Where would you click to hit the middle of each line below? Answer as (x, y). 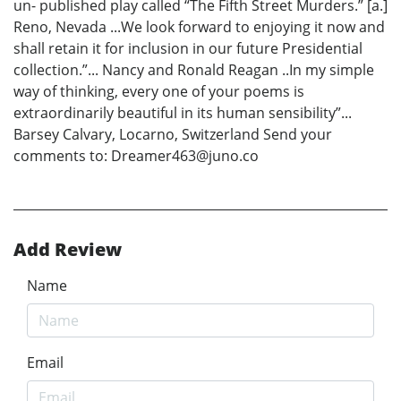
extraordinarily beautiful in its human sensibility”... (183, 113)
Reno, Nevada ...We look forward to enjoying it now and (199, 27)
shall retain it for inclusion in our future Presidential (188, 49)
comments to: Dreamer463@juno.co (136, 156)
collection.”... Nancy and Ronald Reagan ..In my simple (194, 70)
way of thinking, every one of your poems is (159, 92)
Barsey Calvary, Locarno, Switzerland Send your (173, 135)
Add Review (68, 250)
